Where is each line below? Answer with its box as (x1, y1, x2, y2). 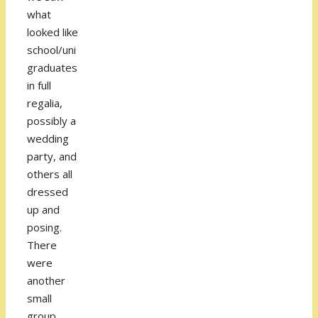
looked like (27, 25, 78, 40)
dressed (27, 185, 68, 199)
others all (27, 167, 72, 182)
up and (27, 202, 60, 217)
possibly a (27, 114, 76, 128)
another (27, 273, 65, 288)
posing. (27, 220, 62, 235)
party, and (27, 149, 77, 164)
